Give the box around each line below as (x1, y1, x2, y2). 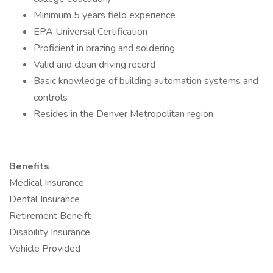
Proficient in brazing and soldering (34, 41, 175, 55)
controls (34, 91, 68, 104)
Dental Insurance (9, 193, 80, 206)
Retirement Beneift (9, 209, 91, 222)
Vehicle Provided (9, 242, 80, 255)
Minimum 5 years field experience (34, 9, 175, 22)
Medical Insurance (9, 176, 84, 190)
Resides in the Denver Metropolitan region (34, 107, 213, 121)
